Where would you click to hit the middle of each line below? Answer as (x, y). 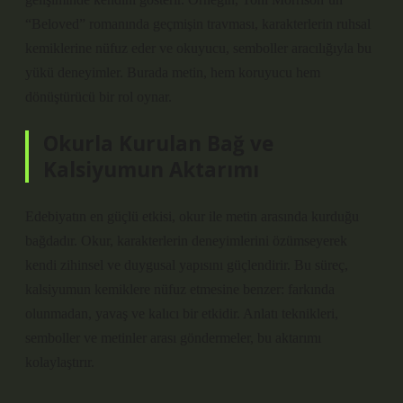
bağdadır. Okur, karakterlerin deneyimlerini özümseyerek (186, 241)
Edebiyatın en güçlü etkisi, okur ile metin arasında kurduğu (192, 216)
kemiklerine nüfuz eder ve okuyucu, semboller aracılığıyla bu (198, 48)
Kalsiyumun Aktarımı (151, 170)
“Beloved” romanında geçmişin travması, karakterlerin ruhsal (198, 24)
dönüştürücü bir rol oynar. (99, 97)
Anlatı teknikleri (289, 313)
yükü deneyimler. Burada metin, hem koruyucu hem (173, 72)
